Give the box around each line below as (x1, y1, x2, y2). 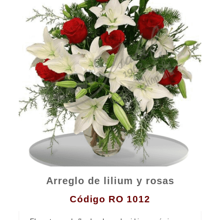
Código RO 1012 (70, 193, 150, 204)
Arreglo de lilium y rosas (46, 175, 174, 187)
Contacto (92, 5, 128, 14)
